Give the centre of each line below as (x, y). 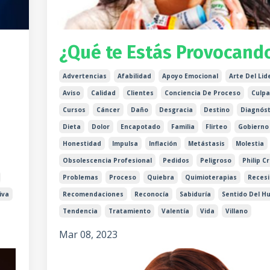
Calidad (103, 93)
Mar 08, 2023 (88, 234)
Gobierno (253, 126)
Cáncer (108, 109)
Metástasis (206, 143)
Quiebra (160, 177)
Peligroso (215, 160)
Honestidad (82, 143)
